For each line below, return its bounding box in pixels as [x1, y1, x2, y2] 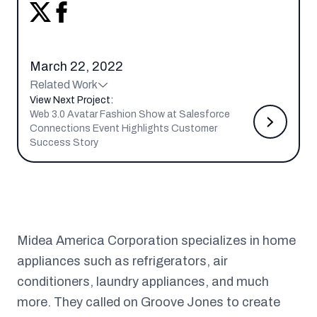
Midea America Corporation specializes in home [17, 234, 296, 248]
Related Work [30, 79, 98, 91]
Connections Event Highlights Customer [30, 123, 217, 134]
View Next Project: [30, 95, 113, 105]
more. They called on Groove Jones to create [17, 295, 280, 309]
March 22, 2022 [30, 59, 123, 74]
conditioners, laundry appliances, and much [17, 275, 269, 289]
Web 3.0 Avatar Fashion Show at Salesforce [30, 109, 230, 120]
